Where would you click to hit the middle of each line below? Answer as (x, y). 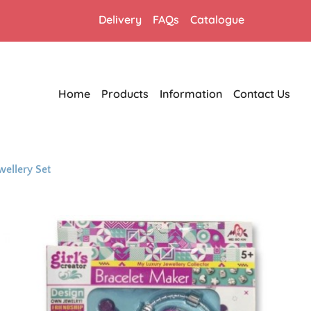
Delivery (120, 19)
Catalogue (217, 19)
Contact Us (261, 94)
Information (191, 94)
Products (125, 94)
